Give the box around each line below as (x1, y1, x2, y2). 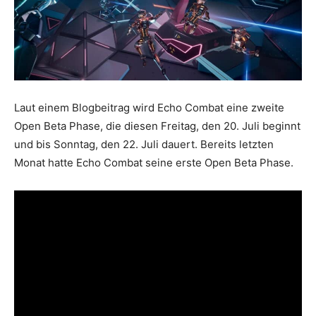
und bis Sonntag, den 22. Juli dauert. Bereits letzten (14, 138, 274, 152)
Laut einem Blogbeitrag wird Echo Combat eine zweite (14, 101, 284, 115)
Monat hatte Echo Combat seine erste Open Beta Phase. (14, 156, 293, 170)
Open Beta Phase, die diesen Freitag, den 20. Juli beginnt (14, 119, 300, 133)
